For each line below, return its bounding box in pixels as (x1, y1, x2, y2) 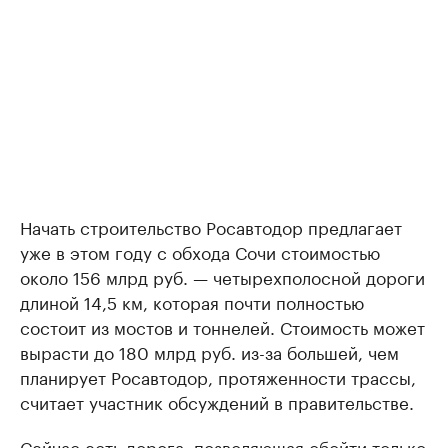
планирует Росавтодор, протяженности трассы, (20, 363, 416, 390)
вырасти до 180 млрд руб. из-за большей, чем (20, 338, 399, 365)
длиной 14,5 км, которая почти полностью (20, 288, 364, 315)
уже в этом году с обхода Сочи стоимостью (20, 238, 380, 265)
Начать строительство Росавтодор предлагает (20, 213, 402, 240)
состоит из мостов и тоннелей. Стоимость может (20, 313, 425, 340)
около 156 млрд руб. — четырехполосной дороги (20, 263, 425, 290)
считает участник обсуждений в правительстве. (20, 388, 414, 415)
